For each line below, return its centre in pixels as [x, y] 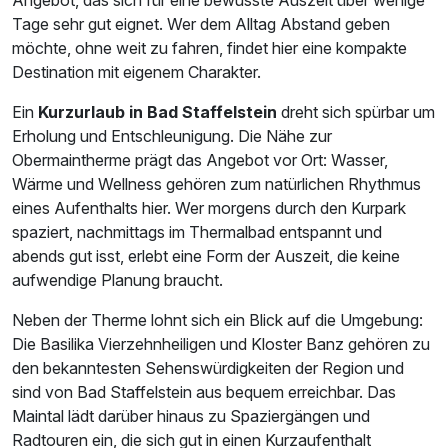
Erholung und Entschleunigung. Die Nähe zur [172, 136]
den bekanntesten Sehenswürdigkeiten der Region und [208, 368]
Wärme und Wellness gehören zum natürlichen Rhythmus [216, 184]
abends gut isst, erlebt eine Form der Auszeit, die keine [206, 256]
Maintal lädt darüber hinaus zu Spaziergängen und [191, 416]
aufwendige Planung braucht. [117, 280]
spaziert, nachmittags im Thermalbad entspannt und [197, 232]
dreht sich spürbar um [356, 112]
